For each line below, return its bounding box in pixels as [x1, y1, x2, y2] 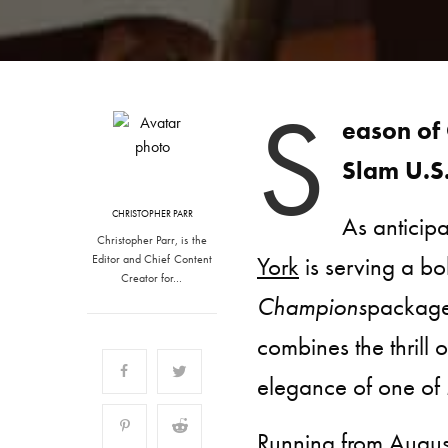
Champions [257, 290, 367, 323]
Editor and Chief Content [92, 251, 212, 267]
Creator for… [121, 270, 183, 286]
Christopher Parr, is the [97, 232, 207, 248]
